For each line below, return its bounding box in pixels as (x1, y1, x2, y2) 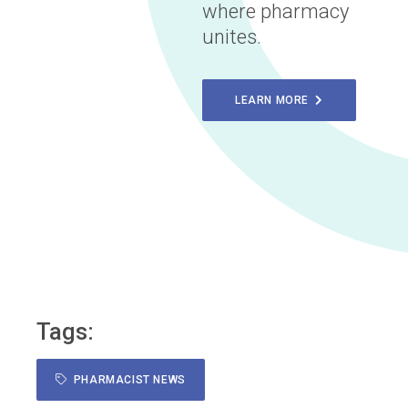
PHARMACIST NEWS (66, 373, 186, 386)
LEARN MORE (235, 94, 316, 107)
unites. (202, 25, 261, 48)
